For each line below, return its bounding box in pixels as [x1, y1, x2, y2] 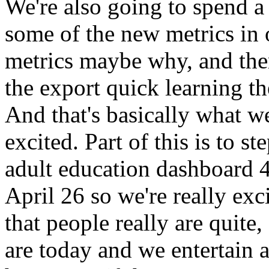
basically [106, 101, 190, 127]
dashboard [156, 156, 253, 181]
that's [52, 101, 100, 127]
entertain [171, 237, 253, 262]
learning [165, 74, 243, 100]
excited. [5, 128, 79, 154]
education [58, 156, 150, 181]
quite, [209, 210, 262, 235]
